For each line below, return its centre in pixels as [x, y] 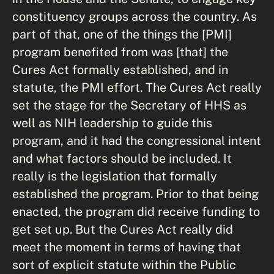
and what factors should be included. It [122, 158]
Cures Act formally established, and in [120, 69]
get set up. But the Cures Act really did [123, 229]
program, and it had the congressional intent [137, 140]
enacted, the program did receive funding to [136, 211]
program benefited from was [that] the [120, 52]
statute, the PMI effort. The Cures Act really [137, 87]
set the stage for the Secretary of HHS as [129, 105]
